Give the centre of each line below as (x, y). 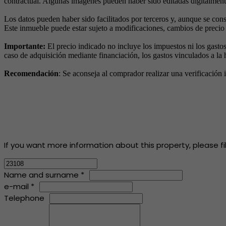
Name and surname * (44, 175)
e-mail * (19, 187)
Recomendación (31, 74)
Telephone (24, 198)
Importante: (25, 46)
